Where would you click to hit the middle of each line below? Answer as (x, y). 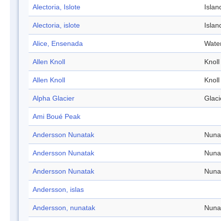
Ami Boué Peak (56, 117)
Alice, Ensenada (58, 44)
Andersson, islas (58, 190)
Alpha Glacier (54, 98)
